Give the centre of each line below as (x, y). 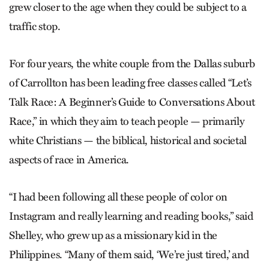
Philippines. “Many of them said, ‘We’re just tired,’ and (129, 254)
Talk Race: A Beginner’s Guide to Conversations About (132, 102)
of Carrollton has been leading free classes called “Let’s (130, 83)
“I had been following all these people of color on (119, 197)
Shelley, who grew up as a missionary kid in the (113, 235)
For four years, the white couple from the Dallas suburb (132, 63)
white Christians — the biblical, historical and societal (128, 140)
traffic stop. (35, 26)
